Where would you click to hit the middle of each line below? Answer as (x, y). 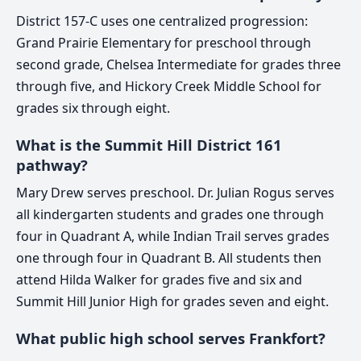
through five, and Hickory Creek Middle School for (169, 86)
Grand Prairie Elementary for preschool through (164, 42)
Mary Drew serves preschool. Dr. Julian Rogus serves (175, 192)
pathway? (52, 165)
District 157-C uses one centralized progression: (162, 21)
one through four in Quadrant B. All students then (169, 257)
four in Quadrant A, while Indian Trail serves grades (173, 236)
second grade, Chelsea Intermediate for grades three (178, 64)
